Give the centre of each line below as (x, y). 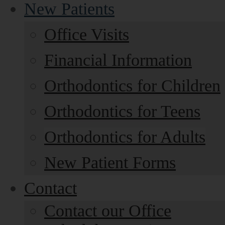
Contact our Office (108, 211)
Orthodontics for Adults (125, 137)
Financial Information (118, 60)
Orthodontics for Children (132, 86)
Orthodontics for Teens (122, 111)
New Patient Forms (110, 162)
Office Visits (87, 34)
